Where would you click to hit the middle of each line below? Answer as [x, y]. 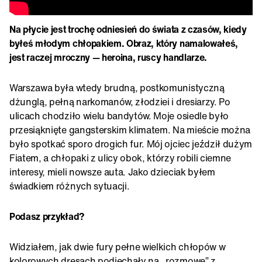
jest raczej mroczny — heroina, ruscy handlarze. [108, 57]
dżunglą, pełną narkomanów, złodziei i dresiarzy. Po [120, 101]
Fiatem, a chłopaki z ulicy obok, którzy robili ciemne [120, 158]
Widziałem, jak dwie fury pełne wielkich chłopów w [118, 247]
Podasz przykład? [47, 216]
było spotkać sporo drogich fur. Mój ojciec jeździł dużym [131, 144]
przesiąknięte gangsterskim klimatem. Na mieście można [130, 130]
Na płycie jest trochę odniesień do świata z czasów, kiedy [128, 29]
